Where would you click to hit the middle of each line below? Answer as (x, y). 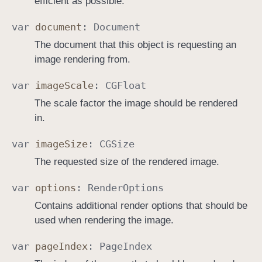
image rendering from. (82, 59)
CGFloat (126, 85)
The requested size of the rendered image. (127, 161)
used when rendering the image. (104, 220)
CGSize (117, 144)
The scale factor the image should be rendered (136, 103)
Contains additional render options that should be (141, 205)
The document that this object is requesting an (135, 44)
